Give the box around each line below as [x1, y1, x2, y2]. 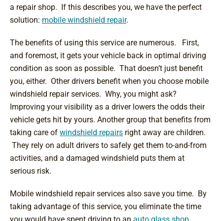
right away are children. [123, 128, 206, 137]
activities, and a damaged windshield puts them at [10, 153, 184, 163]
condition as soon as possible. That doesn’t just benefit [10, 64, 203, 73]
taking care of [10, 128, 60, 137]
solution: [10, 15, 42, 25]
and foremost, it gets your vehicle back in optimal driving [10, 51, 206, 60]
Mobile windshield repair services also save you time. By [10, 189, 207, 198]
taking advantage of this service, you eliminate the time [10, 202, 201, 211]
